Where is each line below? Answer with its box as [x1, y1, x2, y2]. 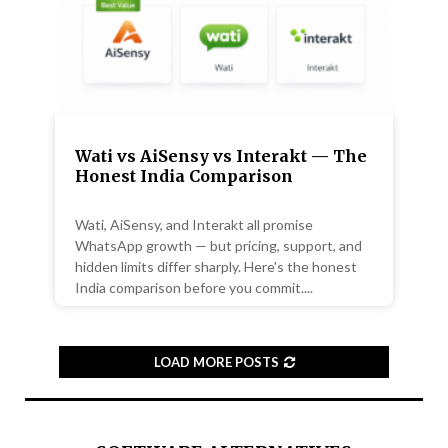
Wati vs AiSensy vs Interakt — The [75, 146, 367, 167]
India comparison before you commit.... [75, 279, 313, 297]
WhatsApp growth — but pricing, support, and [75, 237, 362, 255]
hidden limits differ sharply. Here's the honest [75, 258, 357, 276]
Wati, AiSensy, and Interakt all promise [75, 216, 313, 234]
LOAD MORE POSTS [153, 354, 279, 371]
